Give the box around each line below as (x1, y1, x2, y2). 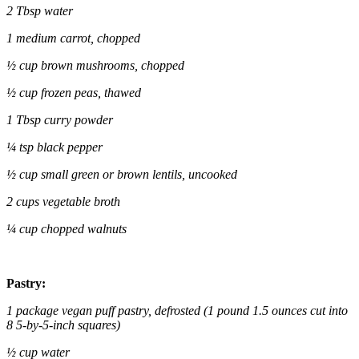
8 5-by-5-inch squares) (6, 318, 120, 333)
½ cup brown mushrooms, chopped (6, 58, 184, 73)
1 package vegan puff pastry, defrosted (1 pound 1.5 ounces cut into (6, 304, 348, 318)
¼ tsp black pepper (6, 140, 103, 155)
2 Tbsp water (6, 4, 73, 18)
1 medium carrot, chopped (6, 31, 140, 46)
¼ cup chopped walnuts (6, 222, 127, 236)
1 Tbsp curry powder (6, 113, 113, 127)
